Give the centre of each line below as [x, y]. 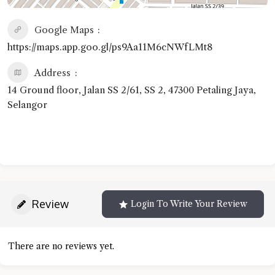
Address [52, 73]
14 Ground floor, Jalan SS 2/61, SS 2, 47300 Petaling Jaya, [132, 90]
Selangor [27, 105]
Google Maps [64, 30]
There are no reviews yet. [61, 246]
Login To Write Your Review [189, 204]
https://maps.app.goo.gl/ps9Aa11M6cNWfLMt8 [110, 47]
